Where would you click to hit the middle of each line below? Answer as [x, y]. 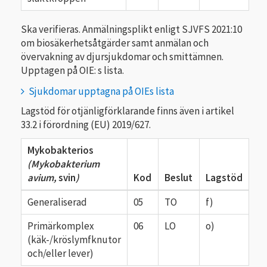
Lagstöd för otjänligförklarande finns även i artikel [128, 111]
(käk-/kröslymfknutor [74, 239]
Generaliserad [57, 202]
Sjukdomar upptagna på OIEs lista [101, 91]
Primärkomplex [61, 226]
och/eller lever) [60, 253]
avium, [43, 177]
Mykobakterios [60, 150]
